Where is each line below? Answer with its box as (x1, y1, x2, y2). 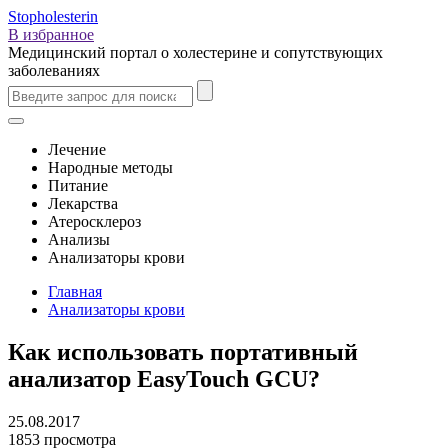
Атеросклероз (48, 213, 141, 230)
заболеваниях (8, 62, 100, 79)
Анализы (48, 231, 110, 248)
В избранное (8, 26, 94, 43)
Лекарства (48, 195, 118, 212)
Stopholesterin (8, 8, 98, 25)
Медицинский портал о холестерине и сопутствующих (8, 44, 383, 61)
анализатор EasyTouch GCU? (8, 365, 320, 392)
